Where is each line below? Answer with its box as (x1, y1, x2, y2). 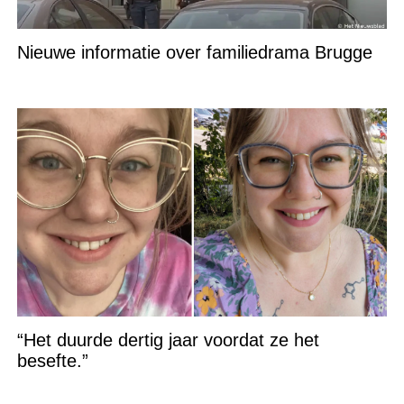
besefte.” (16, 350, 88, 371)
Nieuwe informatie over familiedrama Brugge (16, 42, 372, 63)
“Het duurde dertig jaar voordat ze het (16, 329, 319, 350)
